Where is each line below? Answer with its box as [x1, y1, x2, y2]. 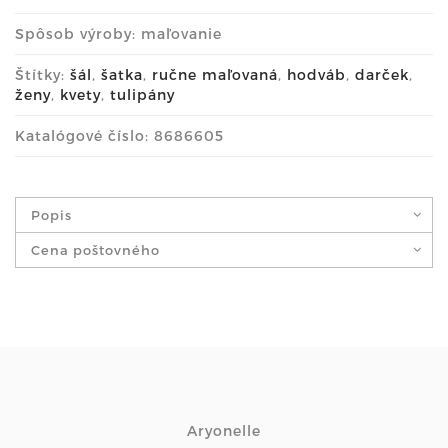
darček [355, 65, 409, 83]
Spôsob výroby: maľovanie [15, 24, 222, 42]
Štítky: [15, 65, 70, 83]
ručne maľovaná [152, 65, 278, 83]
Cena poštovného [31, 241, 160, 258]
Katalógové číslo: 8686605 [15, 126, 224, 144]
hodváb [287, 65, 346, 83]
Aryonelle [187, 421, 261, 439]
